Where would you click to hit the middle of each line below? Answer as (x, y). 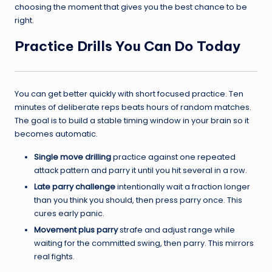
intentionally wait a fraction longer (183, 187)
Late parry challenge (75, 187)
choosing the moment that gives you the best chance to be (131, 7)
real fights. (54, 257)
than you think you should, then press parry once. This (138, 200)
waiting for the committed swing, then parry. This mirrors (144, 243)
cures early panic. (69, 214)
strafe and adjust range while (176, 230)
